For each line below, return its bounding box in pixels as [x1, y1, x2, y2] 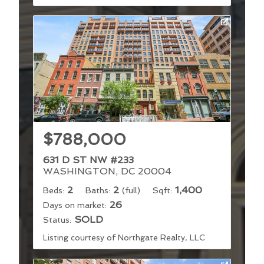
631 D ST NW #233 [43, 154, 134, 166]
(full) [122, 185, 140, 195]
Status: [43, 214, 71, 225]
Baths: [85, 185, 110, 195]
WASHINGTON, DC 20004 [43, 165, 171, 177]
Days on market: [43, 200, 107, 210]
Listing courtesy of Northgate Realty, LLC [43, 232, 205, 242]
